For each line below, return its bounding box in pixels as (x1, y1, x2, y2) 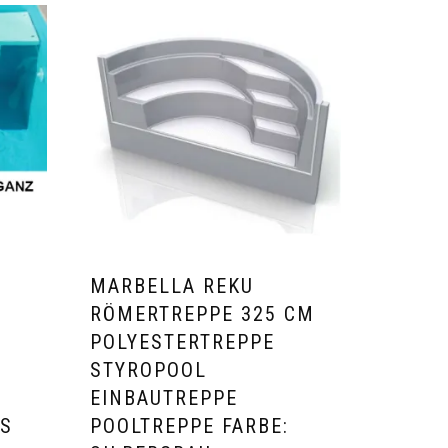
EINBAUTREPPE (90, 386, 239, 411)
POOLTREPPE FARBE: (90, 414, 290, 439)
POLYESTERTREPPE (90, 330, 276, 355)
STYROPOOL (90, 358, 208, 383)
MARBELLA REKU (90, 274, 255, 299)
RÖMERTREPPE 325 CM (90, 302, 316, 327)
